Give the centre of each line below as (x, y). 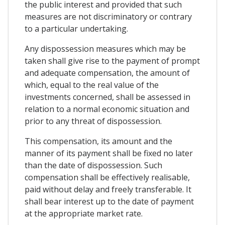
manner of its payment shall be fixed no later (109, 153)
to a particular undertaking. (76, 29)
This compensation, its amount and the (98, 141)
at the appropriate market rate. (84, 213)
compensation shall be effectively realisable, (107, 177)
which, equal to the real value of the (92, 85)
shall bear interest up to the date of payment (109, 201)
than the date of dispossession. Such (93, 165)
